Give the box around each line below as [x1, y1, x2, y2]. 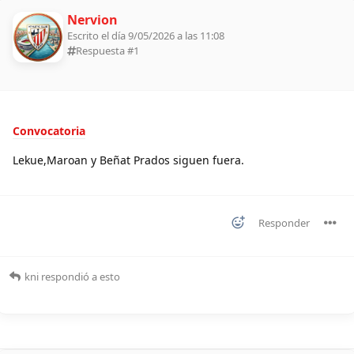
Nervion [67, 10, 118, 28]
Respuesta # [76, 43, 134, 58]
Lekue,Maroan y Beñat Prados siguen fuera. [13, 152, 244, 168]
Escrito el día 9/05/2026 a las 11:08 [67, 28, 224, 43]
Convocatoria [13, 122, 85, 138]
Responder [258, 215, 310, 230]
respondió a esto [39, 269, 120, 284]
